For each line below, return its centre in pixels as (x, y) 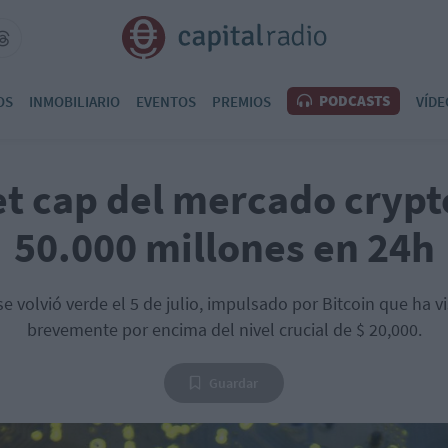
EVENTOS (166, 101)
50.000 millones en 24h (224, 247)
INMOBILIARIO (74, 101)
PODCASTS (353, 100)
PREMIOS (241, 101)
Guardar (233, 383)
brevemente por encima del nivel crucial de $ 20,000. (224, 329)
